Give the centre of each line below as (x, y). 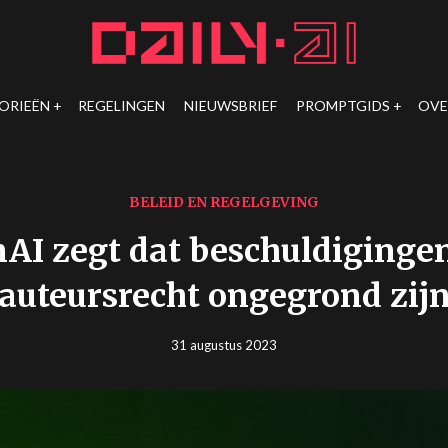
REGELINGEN (121, 105)
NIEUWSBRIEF (230, 105)
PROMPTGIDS (342, 105)
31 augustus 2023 (224, 345)
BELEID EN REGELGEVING (224, 202)
